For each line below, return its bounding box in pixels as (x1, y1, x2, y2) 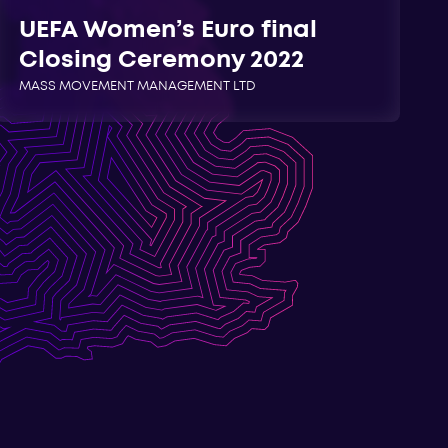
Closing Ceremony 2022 (18, 50, 304, 72)
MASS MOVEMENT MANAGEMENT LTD (18, 81, 255, 93)
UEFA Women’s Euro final (18, 20, 317, 42)
